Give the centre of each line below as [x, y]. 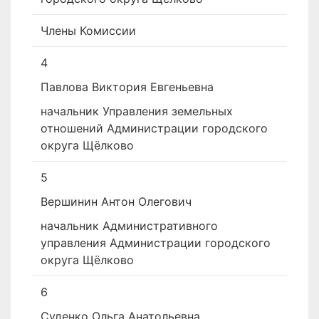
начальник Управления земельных [137, 111]
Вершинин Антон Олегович [116, 202]
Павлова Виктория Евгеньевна [127, 87]
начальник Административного [129, 226]
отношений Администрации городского [154, 128]
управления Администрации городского [156, 243]
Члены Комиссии [88, 31]
